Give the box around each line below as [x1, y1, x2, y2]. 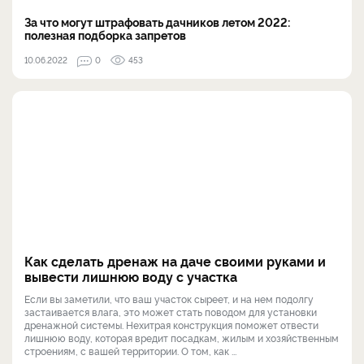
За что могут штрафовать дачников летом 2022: [24, 13, 290, 29]
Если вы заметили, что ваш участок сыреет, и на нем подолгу [24, 291, 314, 305]
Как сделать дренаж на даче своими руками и [24, 251, 326, 270]
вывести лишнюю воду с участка [24, 266, 237, 285]
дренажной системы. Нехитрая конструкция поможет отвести [24, 317, 318, 331]
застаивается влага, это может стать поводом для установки [24, 304, 317, 318]
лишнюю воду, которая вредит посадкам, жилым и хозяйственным [24, 330, 339, 344]
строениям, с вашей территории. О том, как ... [24, 343, 236, 357]
